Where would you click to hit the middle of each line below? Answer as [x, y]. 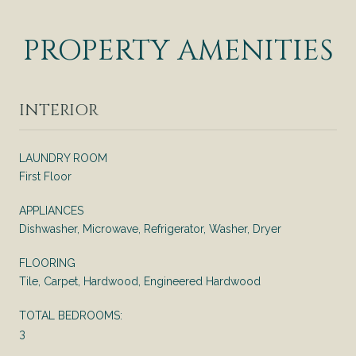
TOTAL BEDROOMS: [71, 315]
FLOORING [47, 263]
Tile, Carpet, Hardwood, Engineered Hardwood [140, 281]
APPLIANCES [51, 210]
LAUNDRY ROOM [63, 158]
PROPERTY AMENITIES [178, 50]
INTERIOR [59, 110]
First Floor [45, 176]
